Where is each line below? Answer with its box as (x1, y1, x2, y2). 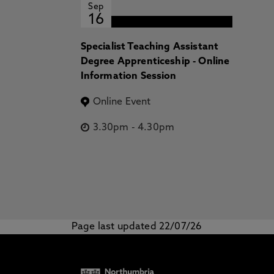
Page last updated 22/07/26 (72, 222, 202, 232)
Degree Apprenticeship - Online (80, 57, 230, 67)
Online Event (92, 97, 151, 107)
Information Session (80, 72, 177, 81)
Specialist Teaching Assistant (80, 42, 219, 52)
